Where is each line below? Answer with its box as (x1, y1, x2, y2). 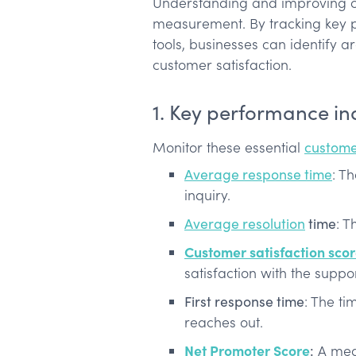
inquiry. (184, 185, 230, 205)
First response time (184, 292, 304, 311)
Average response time (184, 164, 332, 184)
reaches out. (184, 312, 263, 332)
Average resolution (184, 214, 305, 234)
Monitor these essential (153, 137, 304, 157)
